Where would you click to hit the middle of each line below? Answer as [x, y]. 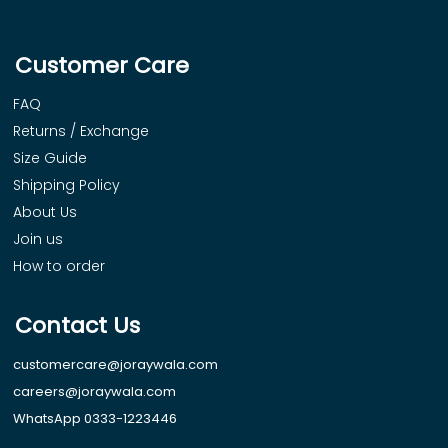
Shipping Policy [66, 185]
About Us [45, 212]
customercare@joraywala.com [115, 365]
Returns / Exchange [81, 131]
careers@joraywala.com [94, 392]
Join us [38, 239]
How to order [59, 266]
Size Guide [50, 158]
